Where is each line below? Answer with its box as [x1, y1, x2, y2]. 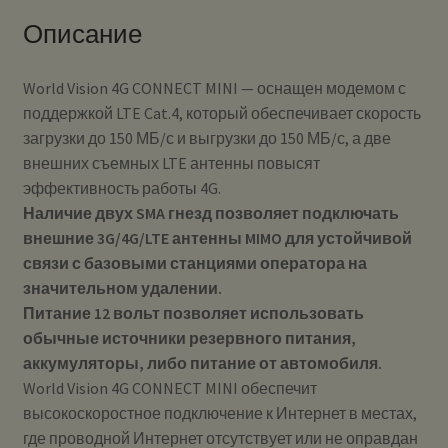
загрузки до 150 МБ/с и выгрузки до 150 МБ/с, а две [22, 127, 391, 148]
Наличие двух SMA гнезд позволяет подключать [22, 202, 399, 223]
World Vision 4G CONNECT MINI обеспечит [22, 377, 317, 398]
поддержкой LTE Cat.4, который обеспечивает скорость [22, 102, 421, 123]
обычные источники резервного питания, [22, 327, 356, 348]
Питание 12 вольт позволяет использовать [22, 302, 364, 323]
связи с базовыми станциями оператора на [22, 252, 367, 273]
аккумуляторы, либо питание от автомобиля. [22, 352, 382, 373]
